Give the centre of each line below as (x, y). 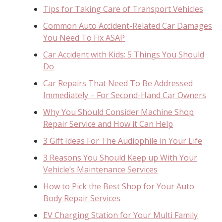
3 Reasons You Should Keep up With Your (120, 157)
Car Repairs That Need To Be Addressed (118, 83)
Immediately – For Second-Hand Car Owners (125, 95)
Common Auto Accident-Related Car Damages (128, 26)
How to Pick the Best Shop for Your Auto (119, 186)
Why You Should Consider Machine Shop (118, 112)
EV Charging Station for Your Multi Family (120, 215)
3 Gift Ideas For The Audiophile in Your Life (123, 140)
